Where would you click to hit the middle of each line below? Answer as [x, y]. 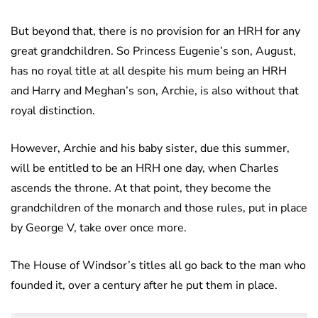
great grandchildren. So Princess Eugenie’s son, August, [153, 51]
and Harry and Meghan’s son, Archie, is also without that [155, 91]
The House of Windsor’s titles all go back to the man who [158, 266]
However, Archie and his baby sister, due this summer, [150, 149]
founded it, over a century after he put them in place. [144, 286]
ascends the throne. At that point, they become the [141, 188]
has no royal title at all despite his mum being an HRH [149, 71]
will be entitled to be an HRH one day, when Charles [145, 169]
